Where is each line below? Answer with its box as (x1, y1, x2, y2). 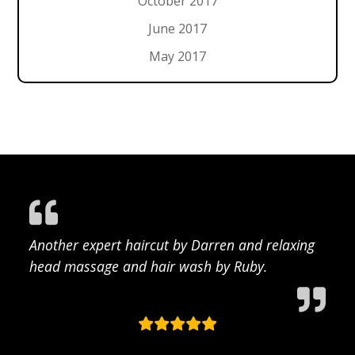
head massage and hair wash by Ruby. (29, 256, 268, 276)
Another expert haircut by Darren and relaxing (29, 235, 315, 254)
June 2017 (148, 19, 207, 37)
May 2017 (149, 47, 206, 65)
